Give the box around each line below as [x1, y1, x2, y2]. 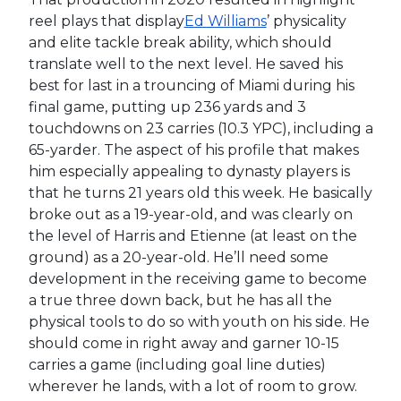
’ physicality [266, 12, 346, 30]
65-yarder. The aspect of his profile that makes [28, 141, 359, 158]
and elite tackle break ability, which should [28, 33, 332, 51]
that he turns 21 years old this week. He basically [28, 183, 372, 201]
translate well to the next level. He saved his [28, 55, 343, 73]
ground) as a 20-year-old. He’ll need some [28, 248, 328, 266]
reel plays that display [28, 12, 184, 30]
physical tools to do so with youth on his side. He [28, 312, 370, 330]
